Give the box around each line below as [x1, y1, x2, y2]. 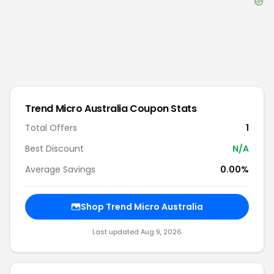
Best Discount [25, 143, 84, 155]
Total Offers [25, 122, 77, 134]
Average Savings [25, 163, 95, 176]
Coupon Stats [127, 102, 197, 116]
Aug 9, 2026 [141, 227, 182, 237]
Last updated [92, 227, 141, 237]
